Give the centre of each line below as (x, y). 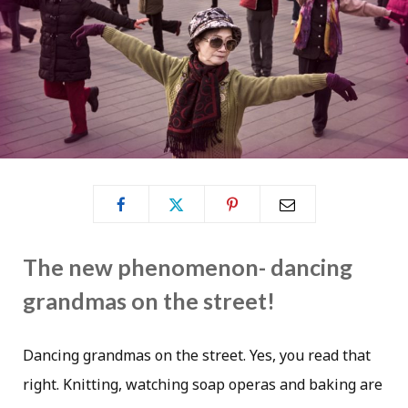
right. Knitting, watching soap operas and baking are (203, 385)
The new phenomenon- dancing (188, 267)
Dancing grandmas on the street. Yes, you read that (197, 356)
